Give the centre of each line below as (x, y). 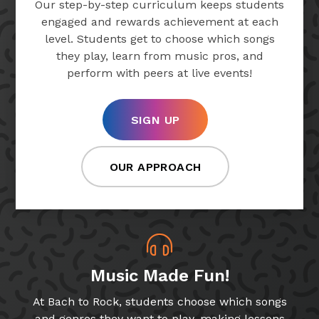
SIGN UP (155, 120)
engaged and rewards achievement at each (159, 22)
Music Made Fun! (159, 276)
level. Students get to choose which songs (159, 39)
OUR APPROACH (155, 167)
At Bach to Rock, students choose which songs (159, 302)
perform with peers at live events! (159, 73)
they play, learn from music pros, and (159, 56)
